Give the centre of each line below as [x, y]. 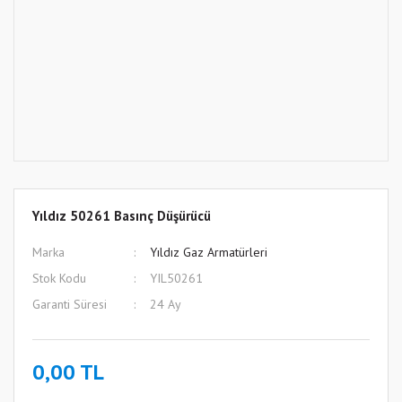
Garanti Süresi [70, 304]
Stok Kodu [59, 278]
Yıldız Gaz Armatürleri [208, 252]
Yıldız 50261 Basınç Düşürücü [122, 216]
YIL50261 [176, 278]
